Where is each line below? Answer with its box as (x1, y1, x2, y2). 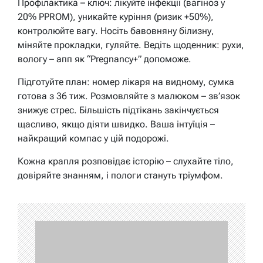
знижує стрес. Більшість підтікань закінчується (18, 104, 219, 116)
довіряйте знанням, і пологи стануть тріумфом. (18, 169, 223, 181)
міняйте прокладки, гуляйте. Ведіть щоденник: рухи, (18, 39, 244, 50)
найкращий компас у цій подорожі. (18, 132, 169, 144)
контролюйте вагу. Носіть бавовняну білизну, (18, 25, 214, 36)
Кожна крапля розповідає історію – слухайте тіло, (18, 155, 234, 167)
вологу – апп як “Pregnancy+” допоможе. (18, 53, 191, 65)
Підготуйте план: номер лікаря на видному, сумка (18, 76, 234, 87)
